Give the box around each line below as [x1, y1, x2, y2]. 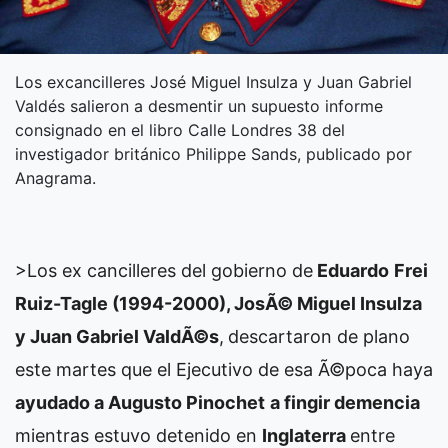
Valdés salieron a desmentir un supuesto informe [15, 95, 383, 116]
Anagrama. [15, 167, 96, 188]
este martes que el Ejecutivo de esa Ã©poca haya [15, 358, 433, 380]
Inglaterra [262, 424, 350, 446]
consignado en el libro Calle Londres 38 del [15, 119, 345, 140]
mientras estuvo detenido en [15, 424, 262, 446]
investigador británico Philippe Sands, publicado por [15, 143, 412, 164]
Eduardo [313, 259, 389, 281]
